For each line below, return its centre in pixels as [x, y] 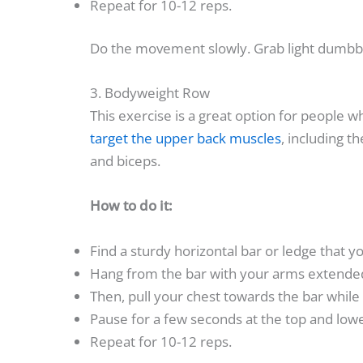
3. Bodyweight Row [150, 93]
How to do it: [131, 206]
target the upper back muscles [186, 139]
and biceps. [125, 161]
